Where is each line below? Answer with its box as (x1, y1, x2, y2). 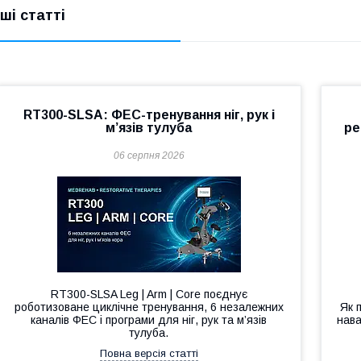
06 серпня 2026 (113, 150, 185, 161)
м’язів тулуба (106, 121, 193, 135)
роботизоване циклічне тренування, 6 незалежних (14, 301, 284, 313)
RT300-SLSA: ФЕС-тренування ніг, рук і (23, 108, 275, 122)
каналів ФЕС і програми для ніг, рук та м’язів (31, 313, 268, 326)
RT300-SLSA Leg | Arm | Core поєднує (50, 288, 247, 301)
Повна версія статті (99, 347, 198, 359)
